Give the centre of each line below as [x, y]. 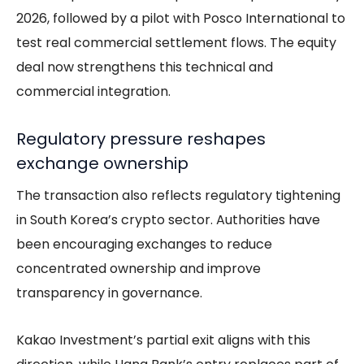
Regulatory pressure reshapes [141, 139]
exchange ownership [102, 163]
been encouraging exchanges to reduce [144, 244]
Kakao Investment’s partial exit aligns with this [163, 340]
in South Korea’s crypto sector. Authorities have [168, 219]
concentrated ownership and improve [139, 268]
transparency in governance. [109, 292]
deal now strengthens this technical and [145, 67]
